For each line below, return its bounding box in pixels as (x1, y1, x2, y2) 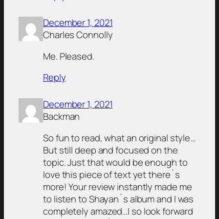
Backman (43, 110, 80, 123)
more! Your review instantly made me (43, 180, 192, 193)
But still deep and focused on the (43, 143, 178, 156)
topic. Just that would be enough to (43, 155, 188, 169)
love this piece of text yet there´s (43, 168, 180, 181)
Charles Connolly (43, 28, 113, 42)
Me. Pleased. (43, 49, 94, 63)
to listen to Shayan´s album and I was (43, 192, 194, 205)
